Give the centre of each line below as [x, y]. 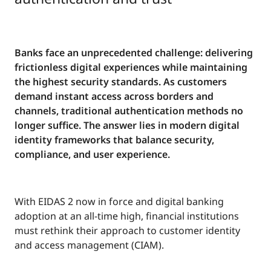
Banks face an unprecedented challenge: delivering [134, 53]
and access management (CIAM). [89, 245]
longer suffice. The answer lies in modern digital [127, 126]
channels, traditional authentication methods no [129, 111]
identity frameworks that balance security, [114, 140]
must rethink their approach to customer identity [127, 231]
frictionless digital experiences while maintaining [131, 67]
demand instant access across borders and [114, 96]
